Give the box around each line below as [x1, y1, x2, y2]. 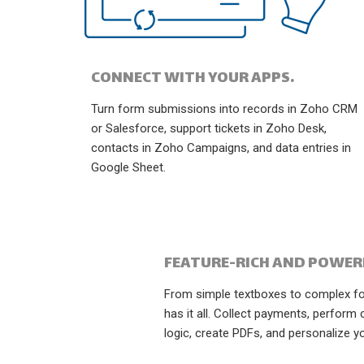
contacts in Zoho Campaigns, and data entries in [91, 141, 351, 155]
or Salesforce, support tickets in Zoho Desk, [91, 121, 327, 136]
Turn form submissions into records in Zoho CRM [91, 102, 357, 116]
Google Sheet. [91, 160, 166, 175]
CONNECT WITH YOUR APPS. [91, 65, 295, 92]
